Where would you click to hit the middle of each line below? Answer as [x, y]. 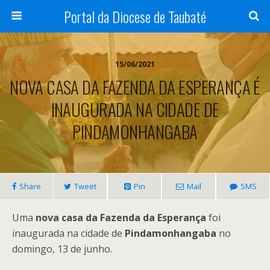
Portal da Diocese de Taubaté [135, 16]
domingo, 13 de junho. [62, 249]
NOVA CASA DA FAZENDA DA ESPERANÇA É [135, 87]
